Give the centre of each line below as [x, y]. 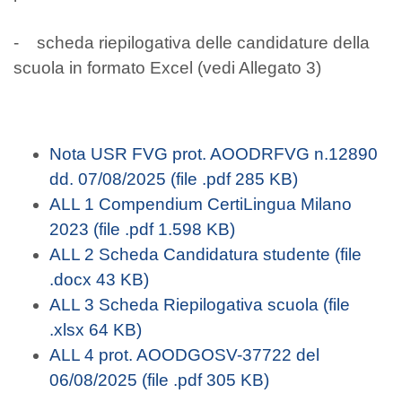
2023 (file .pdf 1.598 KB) [142, 229]
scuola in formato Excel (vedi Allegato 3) [167, 68]
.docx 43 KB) [99, 280]
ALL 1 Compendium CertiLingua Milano [201, 204]
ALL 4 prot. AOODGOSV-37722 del [184, 355]
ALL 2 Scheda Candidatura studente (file [205, 254]
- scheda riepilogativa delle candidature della [192, 43]
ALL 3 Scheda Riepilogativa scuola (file [200, 305]
